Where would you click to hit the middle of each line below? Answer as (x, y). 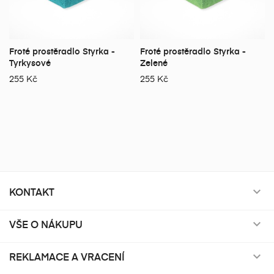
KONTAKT (32, 191)
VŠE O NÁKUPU (46, 224)
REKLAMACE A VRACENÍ (67, 256)
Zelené (154, 62)
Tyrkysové (30, 62)
